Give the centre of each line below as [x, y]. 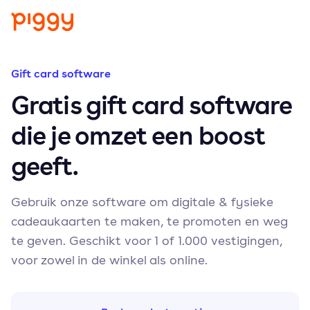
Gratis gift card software [152, 105]
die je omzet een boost [138, 135]
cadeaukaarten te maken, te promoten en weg [149, 221]
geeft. [44, 166]
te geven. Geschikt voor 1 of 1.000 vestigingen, [147, 240]
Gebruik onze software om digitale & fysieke [142, 202]
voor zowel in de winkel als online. [109, 260]
